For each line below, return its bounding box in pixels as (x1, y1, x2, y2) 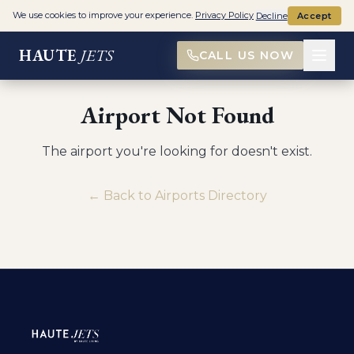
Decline (255, 9, 288, 21)
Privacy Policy (195, 9, 254, 21)
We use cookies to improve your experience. (13, 9, 193, 21)
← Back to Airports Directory (87, 188, 267, 203)
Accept (296, 9, 332, 21)
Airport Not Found (80, 100, 274, 130)
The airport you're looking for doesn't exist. (42, 144, 312, 159)
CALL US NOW (198, 48, 294, 62)
